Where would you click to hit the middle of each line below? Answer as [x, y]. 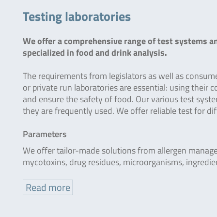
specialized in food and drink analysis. [95, 53]
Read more [48, 187]
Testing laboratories [77, 16]
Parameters [45, 134]
